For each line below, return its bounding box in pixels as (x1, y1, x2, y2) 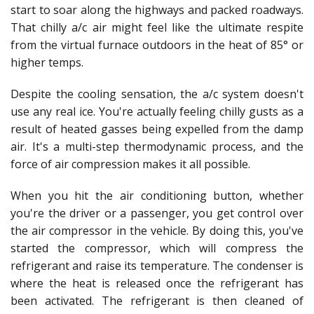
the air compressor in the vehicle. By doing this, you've (11, 223, 303, 238)
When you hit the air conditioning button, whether (11, 188, 303, 203)
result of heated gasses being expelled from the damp (11, 121, 303, 137)
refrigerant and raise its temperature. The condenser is (11, 258, 303, 273)
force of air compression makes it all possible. (11, 156, 250, 172)
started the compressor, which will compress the (11, 240, 303, 256)
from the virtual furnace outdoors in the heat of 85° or (11, 37, 303, 53)
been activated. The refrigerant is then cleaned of (11, 293, 303, 308)
